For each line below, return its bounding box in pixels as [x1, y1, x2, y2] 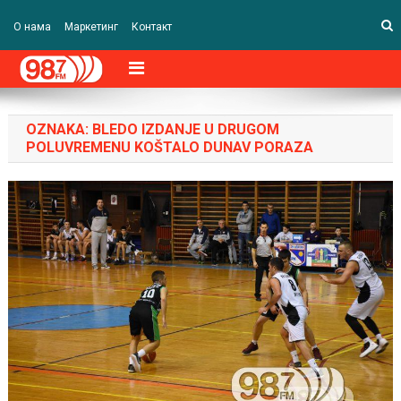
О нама [13, 21, 51, 33]
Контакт [131, 21, 172, 33]
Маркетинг [64, 21, 118, 33]
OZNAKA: [25, 121, 92, 139]
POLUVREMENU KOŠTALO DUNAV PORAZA [25, 139, 313, 157]
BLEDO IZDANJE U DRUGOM [91, 121, 279, 139]
